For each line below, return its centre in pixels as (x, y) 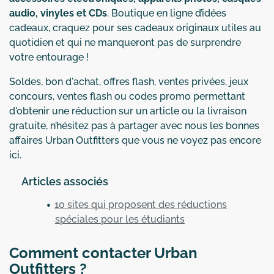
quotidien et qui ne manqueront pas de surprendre (125, 42)
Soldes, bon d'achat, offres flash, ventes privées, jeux (129, 81)
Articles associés (65, 181)
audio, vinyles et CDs (58, 13)
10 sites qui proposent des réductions (141, 204)
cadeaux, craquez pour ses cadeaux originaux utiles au (135, 28)
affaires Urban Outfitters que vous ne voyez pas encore (135, 140)
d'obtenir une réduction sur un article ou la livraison (128, 111)
